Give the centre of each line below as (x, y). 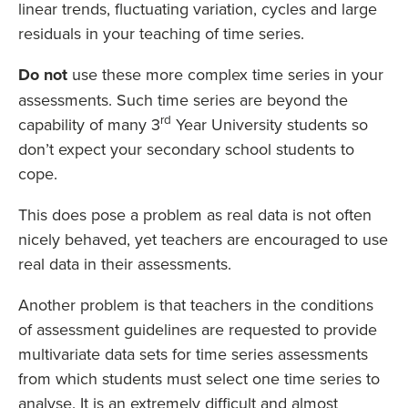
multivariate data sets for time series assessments (193, 354)
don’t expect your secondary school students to (186, 149)
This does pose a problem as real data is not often (195, 215)
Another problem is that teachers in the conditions (196, 305)
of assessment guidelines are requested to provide (198, 330)
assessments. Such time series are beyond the (183, 100)
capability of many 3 (89, 125)
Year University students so (270, 125)
